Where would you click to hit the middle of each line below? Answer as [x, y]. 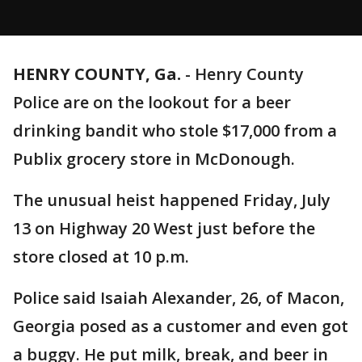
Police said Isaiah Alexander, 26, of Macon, [179, 298]
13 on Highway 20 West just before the [164, 228]
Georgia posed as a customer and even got [181, 326]
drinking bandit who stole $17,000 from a [175, 130]
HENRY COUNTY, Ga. [97, 74]
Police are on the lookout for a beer [152, 102]
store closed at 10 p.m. [101, 257]
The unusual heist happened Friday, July [172, 200]
